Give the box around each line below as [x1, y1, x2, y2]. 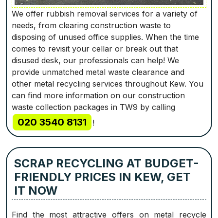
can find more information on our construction [12, 91, 185, 101]
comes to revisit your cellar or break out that [12, 44, 178, 54]
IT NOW [14, 183, 57, 198]
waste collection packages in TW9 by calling [12, 102, 175, 112]
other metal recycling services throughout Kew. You [12, 79, 203, 89]
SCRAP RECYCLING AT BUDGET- [14, 156, 199, 170]
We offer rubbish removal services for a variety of [12, 9, 198, 19]
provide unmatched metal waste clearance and [12, 67, 184, 77]
